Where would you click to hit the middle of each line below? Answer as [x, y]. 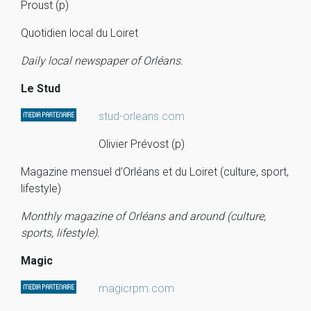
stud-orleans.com [142, 116]
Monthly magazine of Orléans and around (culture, [143, 216]
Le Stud [41, 89]
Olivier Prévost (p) [142, 144]
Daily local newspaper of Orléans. [102, 61]
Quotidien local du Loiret [79, 33]
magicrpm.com [136, 288]
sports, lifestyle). [60, 233]
